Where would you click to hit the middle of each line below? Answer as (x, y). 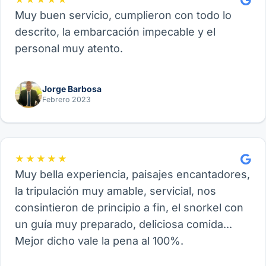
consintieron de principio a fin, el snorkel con (129, 208)
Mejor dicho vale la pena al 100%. (99, 241)
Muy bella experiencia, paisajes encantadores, (132, 175)
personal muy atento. (69, 49)
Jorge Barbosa (72, 88)
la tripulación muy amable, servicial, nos (115, 191)
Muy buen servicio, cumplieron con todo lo (123, 15)
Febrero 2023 (66, 99)
